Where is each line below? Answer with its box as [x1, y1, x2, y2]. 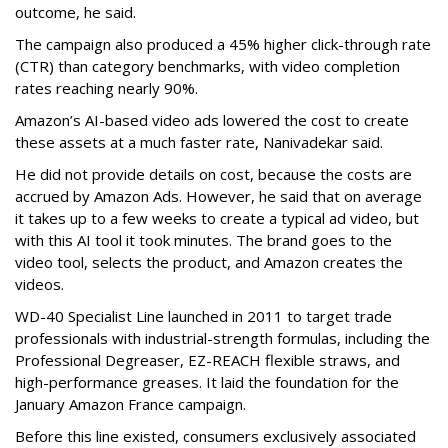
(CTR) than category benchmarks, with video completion [15, 56, 400, 77]
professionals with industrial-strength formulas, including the [15, 328, 430, 349]
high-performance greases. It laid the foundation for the [15, 372, 399, 393]
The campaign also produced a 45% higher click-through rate [15, 34, 431, 55]
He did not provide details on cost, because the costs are [15, 164, 412, 185]
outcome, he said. [15, 2, 136, 23]
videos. [15, 274, 64, 295]
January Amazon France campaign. [15, 394, 246, 415]
